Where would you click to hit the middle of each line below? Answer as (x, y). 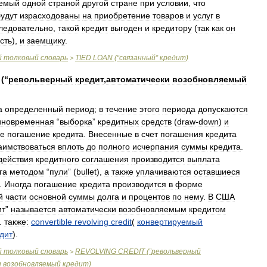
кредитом (207, 209)
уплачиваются (164, 172)
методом (27, 172)
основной (48, 197)
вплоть (71, 147)
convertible (52, 222)
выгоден (126, 28)
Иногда (18, 184)
